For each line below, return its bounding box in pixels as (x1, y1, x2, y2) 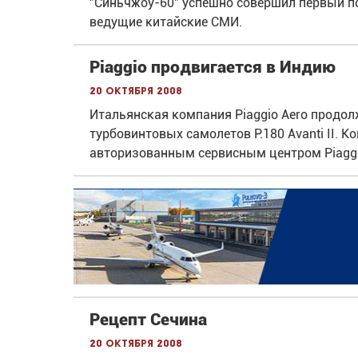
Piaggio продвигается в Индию (89, 58, 336, 78)
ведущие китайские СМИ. (89, 14, 242, 30)
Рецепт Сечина (89, 309, 207, 329)
